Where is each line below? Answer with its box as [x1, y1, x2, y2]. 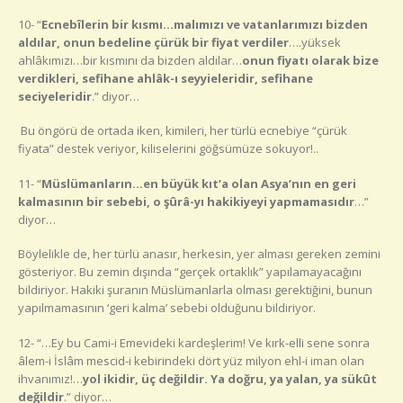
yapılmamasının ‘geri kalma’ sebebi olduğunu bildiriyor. [18, 300, 318, 317]
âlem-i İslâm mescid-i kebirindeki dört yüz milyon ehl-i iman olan [18, 352, 364, 369]
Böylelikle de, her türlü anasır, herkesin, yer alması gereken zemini [18, 246, 381, 263]
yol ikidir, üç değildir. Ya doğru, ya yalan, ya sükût [83, 370, 377, 387]
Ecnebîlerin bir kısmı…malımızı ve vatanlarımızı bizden [41, 15, 368, 32]
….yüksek [289, 33, 341, 50]
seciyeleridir [18, 87, 92, 104]
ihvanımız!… [18, 370, 83, 387]
